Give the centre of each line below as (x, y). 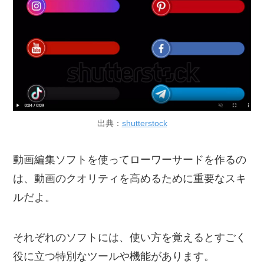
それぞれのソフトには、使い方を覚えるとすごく (130, 237)
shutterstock (144, 123)
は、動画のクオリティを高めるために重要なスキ (130, 178)
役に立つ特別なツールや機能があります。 (114, 256)
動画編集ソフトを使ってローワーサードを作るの (130, 159)
